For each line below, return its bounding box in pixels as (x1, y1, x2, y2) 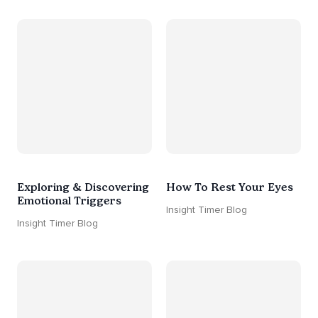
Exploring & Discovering (17, 180, 149, 194)
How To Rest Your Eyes (166, 180, 293, 194)
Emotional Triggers (17, 194, 121, 208)
